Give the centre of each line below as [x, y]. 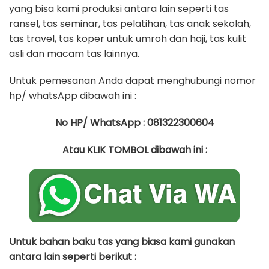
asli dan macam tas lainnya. [74, 54]
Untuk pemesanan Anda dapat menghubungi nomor [132, 81]
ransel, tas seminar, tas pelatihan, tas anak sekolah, [130, 24]
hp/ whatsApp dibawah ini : [73, 96]
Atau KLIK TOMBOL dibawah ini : [134, 150]
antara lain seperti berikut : [73, 257]
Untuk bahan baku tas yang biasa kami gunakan [122, 242]
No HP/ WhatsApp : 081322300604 [134, 123]
